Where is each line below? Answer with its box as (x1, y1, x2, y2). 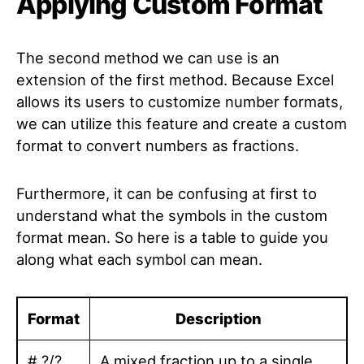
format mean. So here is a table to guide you (16, 228, 328, 246)
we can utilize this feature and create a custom (16, 115, 347, 132)
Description (175, 310, 262, 327)
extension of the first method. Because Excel (16, 71, 334, 89)
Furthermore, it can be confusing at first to (16, 184, 317, 202)
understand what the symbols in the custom (16, 206, 327, 224)
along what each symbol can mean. (16, 250, 262, 268)
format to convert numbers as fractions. (16, 136, 299, 154)
